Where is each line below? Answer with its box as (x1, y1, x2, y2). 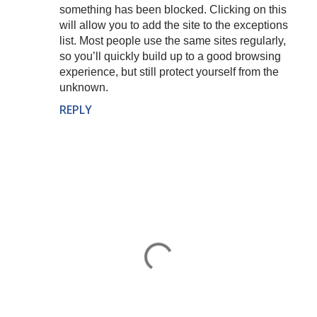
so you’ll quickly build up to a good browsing (59, 50, 281, 62)
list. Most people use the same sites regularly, (59, 35, 286, 47)
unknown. (59, 81, 108, 93)
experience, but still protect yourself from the (59, 66, 279, 78)
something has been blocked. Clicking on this (59, 4, 287, 16)
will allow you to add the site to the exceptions (59, 19, 288, 31)
